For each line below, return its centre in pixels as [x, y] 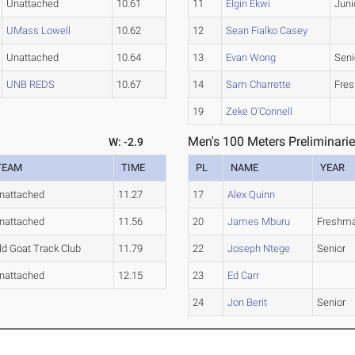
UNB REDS [31, 85]
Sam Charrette [259, 85]
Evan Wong [251, 58]
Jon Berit [248, 303]
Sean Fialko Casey [267, 31]
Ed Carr [244, 276]
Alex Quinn [252, 195]
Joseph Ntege [259, 249]
